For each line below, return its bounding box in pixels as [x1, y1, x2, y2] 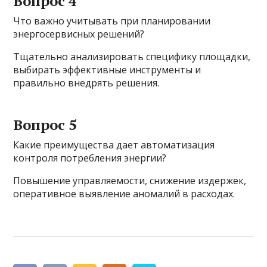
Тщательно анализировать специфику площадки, [13, 50, 251, 64]
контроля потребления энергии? [13, 151, 167, 165]
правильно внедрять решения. [13, 76, 160, 90]
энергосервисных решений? [13, 27, 145, 41]
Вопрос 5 [13, 115, 77, 135]
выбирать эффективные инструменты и [13, 63, 201, 77]
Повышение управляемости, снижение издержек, [13, 174, 247, 188]
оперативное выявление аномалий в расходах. [13, 187, 235, 201]
